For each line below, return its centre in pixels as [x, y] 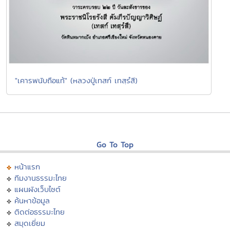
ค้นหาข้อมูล [32, 200]
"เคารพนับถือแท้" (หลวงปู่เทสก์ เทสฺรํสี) [76, 80]
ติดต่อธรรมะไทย [40, 212]
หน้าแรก [27, 166]
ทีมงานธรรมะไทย [41, 178]
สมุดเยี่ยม [30, 223]
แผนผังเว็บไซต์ [37, 189]
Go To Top [115, 144]
